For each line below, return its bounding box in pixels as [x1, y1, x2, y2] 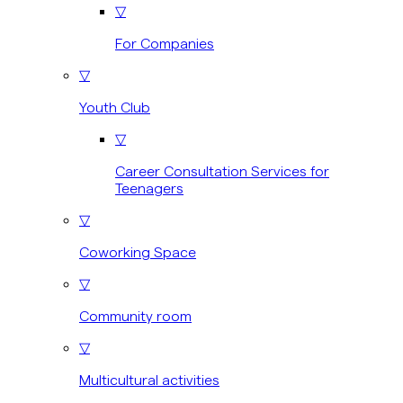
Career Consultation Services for [115, 162, 329, 179]
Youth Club [79, 98, 150, 115]
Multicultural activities [79, 371, 219, 388]
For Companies [115, 34, 214, 51]
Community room [79, 307, 192, 324]
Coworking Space [79, 243, 196, 260]
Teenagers [115, 179, 184, 196]
